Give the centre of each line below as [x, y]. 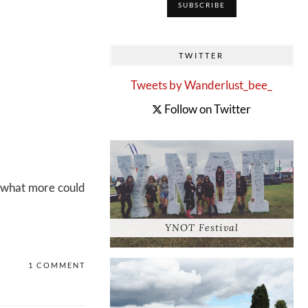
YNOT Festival [201, 227]
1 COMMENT [56, 265]
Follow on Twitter [207, 109]
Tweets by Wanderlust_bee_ [202, 85]
